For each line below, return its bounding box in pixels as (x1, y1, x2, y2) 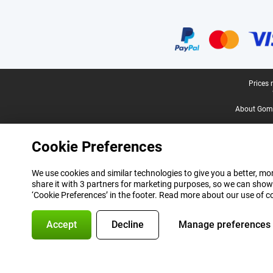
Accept (46, 219, 77, 230)
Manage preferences (179, 219, 271, 230)
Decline (112, 219, 144, 230)
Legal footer (10, 79, 57, 90)
